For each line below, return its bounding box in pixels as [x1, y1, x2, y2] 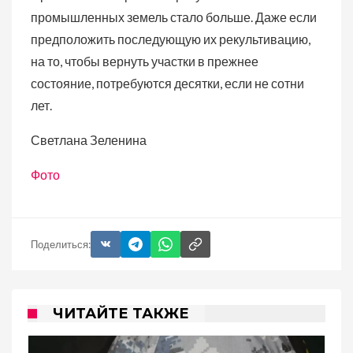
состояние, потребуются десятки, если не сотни [31, 76, 304, 91]
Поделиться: [31, 237, 91, 251]
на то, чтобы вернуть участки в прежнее [31, 54, 258, 69]
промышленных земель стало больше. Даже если [31, 9, 317, 24]
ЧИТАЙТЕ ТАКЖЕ [53, 305, 189, 322]
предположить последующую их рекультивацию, [31, 32, 310, 46]
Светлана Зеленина [31, 132, 147, 147]
